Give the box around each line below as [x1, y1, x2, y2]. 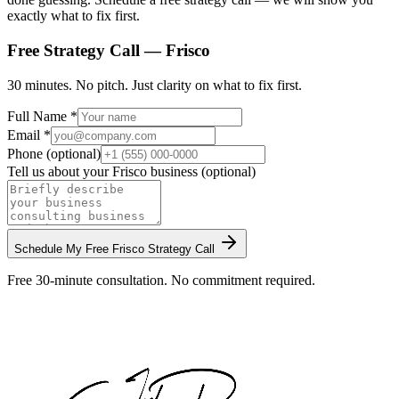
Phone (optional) [7, 145, 101, 161]
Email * [7, 126, 51, 142]
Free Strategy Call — [7, 41, 166, 61]
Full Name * [7, 108, 77, 124]
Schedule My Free [14, 241, 112, 256]
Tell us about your [7, 163, 112, 179]
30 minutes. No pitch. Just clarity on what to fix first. [7, 77, 302, 93]
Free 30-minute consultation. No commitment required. [7, 272, 315, 288]
